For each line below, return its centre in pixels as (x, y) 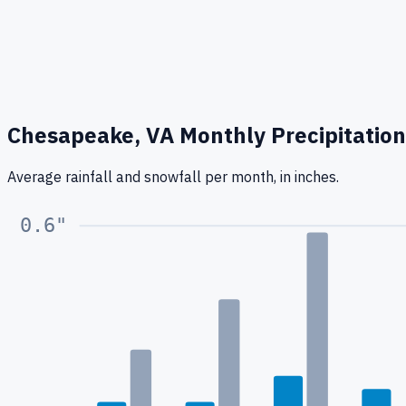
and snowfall (160, 176)
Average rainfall (62, 176)
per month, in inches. (272, 176)
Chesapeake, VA (91, 135)
